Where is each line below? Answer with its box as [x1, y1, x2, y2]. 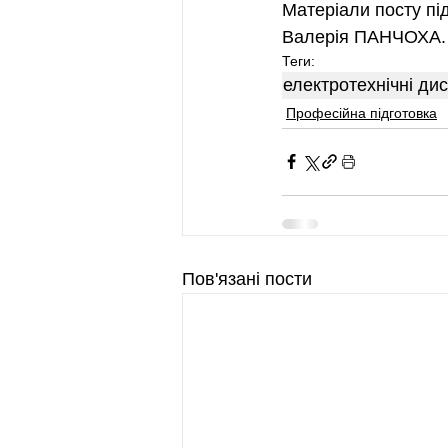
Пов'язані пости [182, 268, 312, 289]
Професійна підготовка [286, 104, 437, 121]
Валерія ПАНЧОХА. [282, 26, 446, 47]
